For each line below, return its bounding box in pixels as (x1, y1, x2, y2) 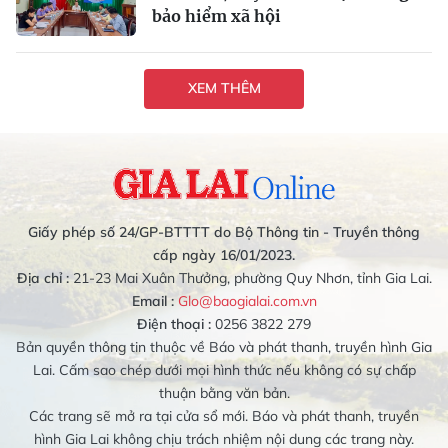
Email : (131, 291, 174, 310)
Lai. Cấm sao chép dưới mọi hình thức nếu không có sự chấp (32, 360, 416, 379)
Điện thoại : (137, 314, 211, 333)
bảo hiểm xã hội (152, 5, 281, 26)
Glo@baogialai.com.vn (177, 291, 317, 310)
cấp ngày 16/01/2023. (153, 245, 295, 264)
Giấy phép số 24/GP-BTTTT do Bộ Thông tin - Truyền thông (28, 222, 420, 241)
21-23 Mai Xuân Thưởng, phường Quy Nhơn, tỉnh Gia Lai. (68, 268, 432, 287)
